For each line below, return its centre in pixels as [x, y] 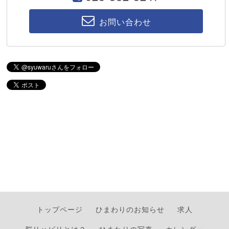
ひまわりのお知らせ [130, 209]
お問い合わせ [125, 22]
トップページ [60, 209]
